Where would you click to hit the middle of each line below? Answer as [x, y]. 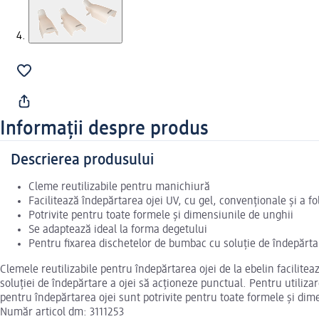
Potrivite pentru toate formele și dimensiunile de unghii [161, 216]
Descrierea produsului [82, 161]
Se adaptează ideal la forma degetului [118, 230]
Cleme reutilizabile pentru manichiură [119, 188]
